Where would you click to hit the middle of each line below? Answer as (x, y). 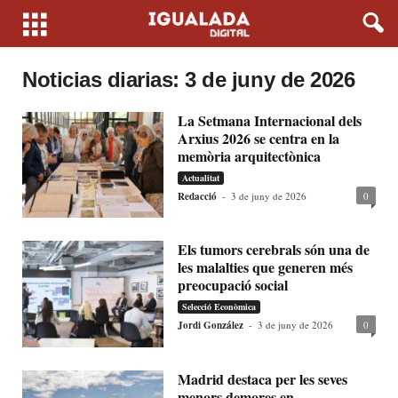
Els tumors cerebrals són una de (274, 250)
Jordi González (211, 326)
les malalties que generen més (266, 267)
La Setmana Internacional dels (270, 120)
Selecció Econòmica (219, 307)
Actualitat (201, 178)
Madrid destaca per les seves (263, 378)
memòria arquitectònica (250, 156)
